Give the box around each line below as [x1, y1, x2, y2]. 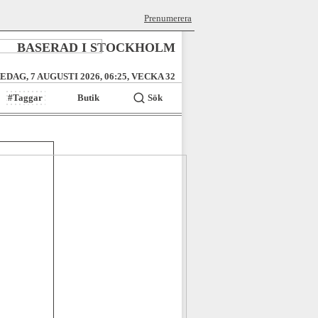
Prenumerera [144, 13, 192, 23]
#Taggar [8, 92, 43, 103]
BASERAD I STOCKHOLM [17, 40, 175, 55]
